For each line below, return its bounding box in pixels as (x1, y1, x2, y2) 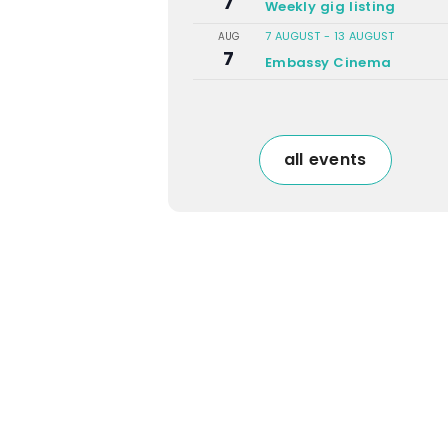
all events (283, 147, 367, 171)
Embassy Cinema (265, 52, 392, 72)
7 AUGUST (265, 27, 320, 44)
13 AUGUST (334, 27, 394, 44)
